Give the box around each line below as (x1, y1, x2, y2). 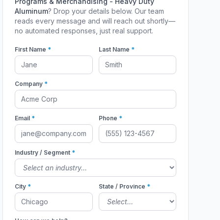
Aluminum (15, 7, 49, 15)
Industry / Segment (15, 149, 72, 156)
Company (15, 80, 45, 87)
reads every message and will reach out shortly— (15, 17, 176, 25)
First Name (15, 46, 48, 53)
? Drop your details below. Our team (48, 7, 165, 15)
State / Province (98, 183, 147, 190)
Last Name (98, 46, 131, 53)
